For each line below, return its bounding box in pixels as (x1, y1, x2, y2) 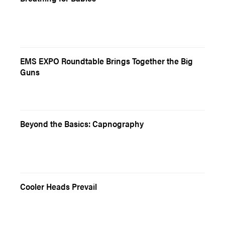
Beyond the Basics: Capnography (20, 118, 144, 130)
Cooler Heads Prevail (20, 180, 97, 192)
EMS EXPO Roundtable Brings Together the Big (20, 55, 193, 67)
